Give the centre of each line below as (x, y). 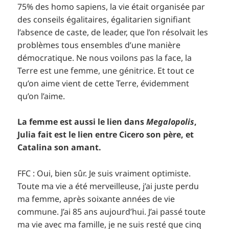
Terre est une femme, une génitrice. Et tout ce (106, 70)
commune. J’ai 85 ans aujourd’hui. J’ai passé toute (112, 212)
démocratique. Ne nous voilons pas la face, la (105, 58)
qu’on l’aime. (41, 96)
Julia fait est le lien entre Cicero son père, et (106, 135)
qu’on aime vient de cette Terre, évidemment (104, 83)
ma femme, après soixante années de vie (96, 199)
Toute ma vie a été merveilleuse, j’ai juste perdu (108, 186)
